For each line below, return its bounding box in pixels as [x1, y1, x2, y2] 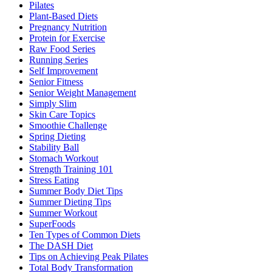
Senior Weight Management [29, 87, 136, 98]
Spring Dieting [29, 131, 86, 142]
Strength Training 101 [29, 164, 113, 175]
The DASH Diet [29, 240, 93, 251]
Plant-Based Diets [29, 11, 98, 22]
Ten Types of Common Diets [29, 229, 140, 240]
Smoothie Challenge [29, 120, 107, 131]
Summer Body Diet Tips [29, 186, 123, 197]
